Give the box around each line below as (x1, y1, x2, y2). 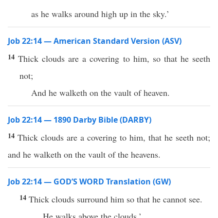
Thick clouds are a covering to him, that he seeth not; (18, 131, 210, 143)
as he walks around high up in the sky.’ (31, 8, 169, 19)
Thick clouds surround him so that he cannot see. (29, 193, 205, 205)
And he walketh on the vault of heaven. (31, 87, 170, 98)
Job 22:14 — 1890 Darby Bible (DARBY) (8, 114, 151, 125)
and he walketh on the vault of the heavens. (8, 148, 161, 160)
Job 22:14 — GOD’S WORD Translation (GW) (8, 176, 171, 187)
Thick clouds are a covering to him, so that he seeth (18, 53, 211, 64)
